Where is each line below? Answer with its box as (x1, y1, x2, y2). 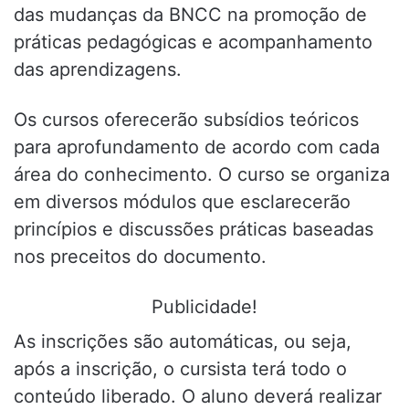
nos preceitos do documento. (14, 246, 267, 268)
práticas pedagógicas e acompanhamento (14, 31, 372, 54)
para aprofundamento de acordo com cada (14, 136, 380, 159)
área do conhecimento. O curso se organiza (14, 163, 390, 186)
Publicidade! (152, 296, 257, 319)
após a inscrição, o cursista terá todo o (14, 358, 347, 381)
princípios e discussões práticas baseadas (14, 218, 373, 241)
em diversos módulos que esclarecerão (14, 191, 351, 214)
